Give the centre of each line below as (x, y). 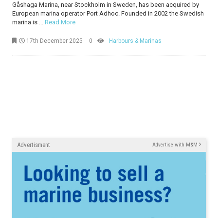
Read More (60, 22)
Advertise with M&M (176, 145)
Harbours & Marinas (135, 41)
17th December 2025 (54, 41)
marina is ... (28, 22)
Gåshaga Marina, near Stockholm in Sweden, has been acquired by (106, 5)
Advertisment (34, 145)
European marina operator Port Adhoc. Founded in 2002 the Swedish (108, 13)
